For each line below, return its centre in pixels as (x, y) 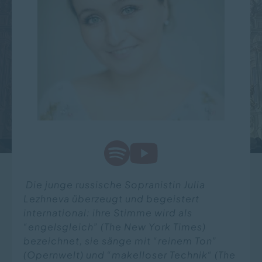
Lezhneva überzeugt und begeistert (111, 199)
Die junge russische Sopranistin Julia (116, 185)
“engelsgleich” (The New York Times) (115, 227)
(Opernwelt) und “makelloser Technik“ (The (130, 255)
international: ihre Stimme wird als (108, 213)
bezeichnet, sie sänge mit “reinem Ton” (120, 241)
